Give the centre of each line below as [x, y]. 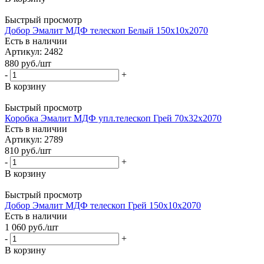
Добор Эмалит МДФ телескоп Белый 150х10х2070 [106, 31]
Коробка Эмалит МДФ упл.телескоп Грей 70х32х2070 [113, 118]
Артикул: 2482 [34, 52]
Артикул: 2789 [34, 139]
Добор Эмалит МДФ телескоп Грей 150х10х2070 [103, 206]
